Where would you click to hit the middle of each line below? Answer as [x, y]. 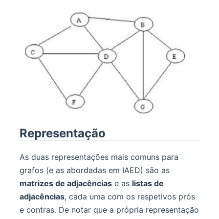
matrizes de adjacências [66, 184]
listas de [148, 184]
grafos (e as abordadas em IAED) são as [95, 170]
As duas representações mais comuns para [99, 157]
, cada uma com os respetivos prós [130, 197]
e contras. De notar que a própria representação [109, 210]
